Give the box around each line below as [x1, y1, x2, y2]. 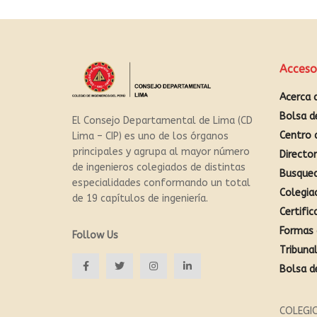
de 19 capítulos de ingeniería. [72, 192, 208, 204]
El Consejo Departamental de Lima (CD [72, 114, 253, 127]
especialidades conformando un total [72, 176, 250, 189]
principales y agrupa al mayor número [72, 145, 250, 158]
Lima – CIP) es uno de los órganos [72, 129, 229, 142]
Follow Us [72, 229, 118, 241]
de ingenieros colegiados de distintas [72, 161, 246, 173]
